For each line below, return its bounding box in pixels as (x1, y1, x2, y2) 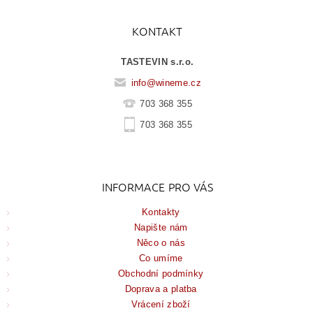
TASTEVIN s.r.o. (121, 57, 194, 68)
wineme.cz (156, 77, 201, 88)
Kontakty (141, 207, 180, 218)
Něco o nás (136, 238, 185, 249)
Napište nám (133, 222, 188, 233)
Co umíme (138, 253, 183, 264)
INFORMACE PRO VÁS (101, 179, 213, 195)
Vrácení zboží (131, 299, 191, 310)
